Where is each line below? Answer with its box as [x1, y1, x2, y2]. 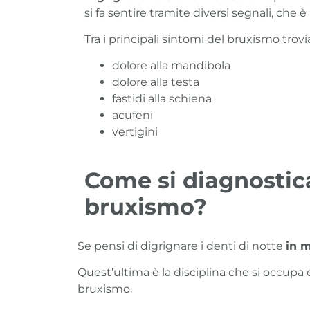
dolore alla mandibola [112, 59, 230, 73]
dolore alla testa [112, 75, 199, 89]
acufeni [112, 109, 153, 122]
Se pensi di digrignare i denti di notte [77, 239, 286, 253]
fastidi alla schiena [112, 92, 212, 106]
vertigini [112, 125, 158, 139]
